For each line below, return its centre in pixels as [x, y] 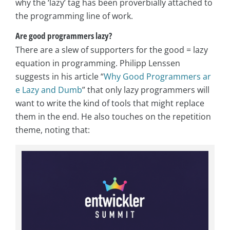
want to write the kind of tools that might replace [110, 103]
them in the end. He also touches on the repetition [113, 117]
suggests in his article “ [60, 77]
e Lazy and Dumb [49, 90]
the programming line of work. [74, 16]
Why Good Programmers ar [157, 77]
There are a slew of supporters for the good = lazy [112, 50]
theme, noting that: [53, 130]
